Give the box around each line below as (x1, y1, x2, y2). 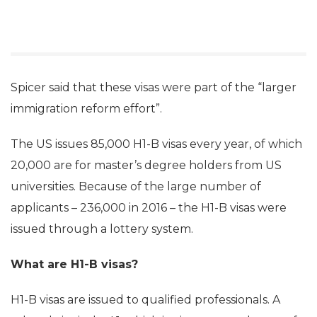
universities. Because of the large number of (11, 180, 261, 193)
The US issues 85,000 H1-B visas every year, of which (11, 137, 302, 151)
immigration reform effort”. (11, 102, 162, 115)
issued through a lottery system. (11, 222, 193, 236)
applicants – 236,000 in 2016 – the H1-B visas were (11, 201, 287, 214)
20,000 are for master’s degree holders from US (11, 158, 282, 172)
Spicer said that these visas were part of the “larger (11, 81, 296, 94)
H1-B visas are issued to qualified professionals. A (11, 293, 280, 306)
